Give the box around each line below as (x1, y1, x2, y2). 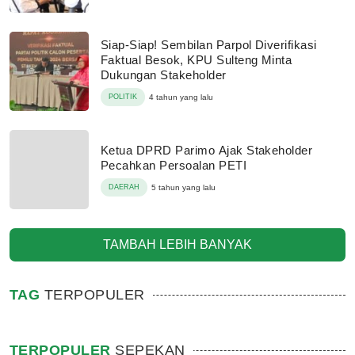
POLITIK (109, 92, 137, 101)
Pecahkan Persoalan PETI (101, 158, 247, 172)
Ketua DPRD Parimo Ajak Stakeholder (101, 143, 313, 157)
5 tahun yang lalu (151, 183, 216, 192)
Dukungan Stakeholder (101, 67, 227, 82)
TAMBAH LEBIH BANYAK (103, 238, 252, 251)
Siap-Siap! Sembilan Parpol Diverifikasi (101, 37, 317, 52)
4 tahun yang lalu (149, 92, 213, 101)
